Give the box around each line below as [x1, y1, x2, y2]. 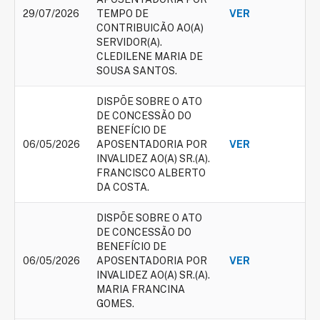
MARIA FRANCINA [96, 284, 185, 295]
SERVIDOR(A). [96, 36, 162, 48]
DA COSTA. [96, 181, 149, 193]
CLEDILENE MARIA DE [96, 51, 203, 62]
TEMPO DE [96, 8, 149, 19]
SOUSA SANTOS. [96, 65, 177, 76]
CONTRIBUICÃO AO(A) [96, 22, 204, 34]
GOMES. [96, 298, 134, 309]
